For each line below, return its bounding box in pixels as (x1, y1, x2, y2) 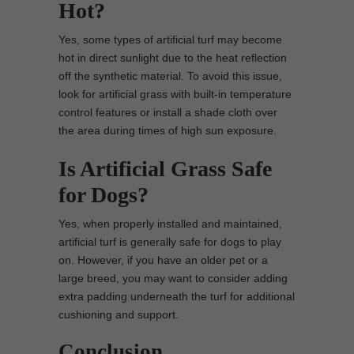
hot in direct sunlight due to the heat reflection (58, 51, 287, 64)
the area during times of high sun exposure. (58, 123, 277, 137)
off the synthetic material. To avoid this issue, (58, 69, 282, 82)
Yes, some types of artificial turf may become (58, 32, 282, 46)
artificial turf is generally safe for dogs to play (58, 235, 281, 248)
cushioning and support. (58, 307, 179, 321)
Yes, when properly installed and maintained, (58, 217, 282, 230)
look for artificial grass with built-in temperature (58, 87, 292, 100)
